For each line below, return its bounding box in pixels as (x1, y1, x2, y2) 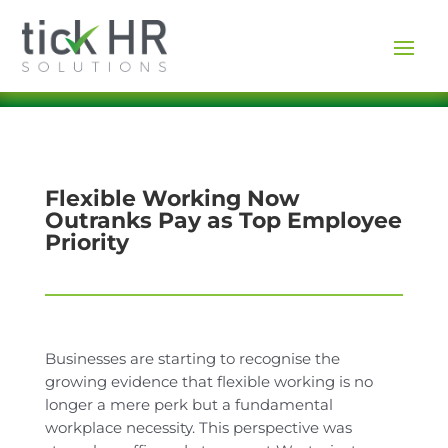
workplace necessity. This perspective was (44, 418, 352, 438)
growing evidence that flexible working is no (44, 372, 373, 392)
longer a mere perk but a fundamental (44, 395, 333, 415)
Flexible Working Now (44, 185, 300, 213)
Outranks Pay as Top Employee (44, 207, 402, 235)
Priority (44, 229, 129, 257)
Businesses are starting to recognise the (44, 349, 340, 369)
